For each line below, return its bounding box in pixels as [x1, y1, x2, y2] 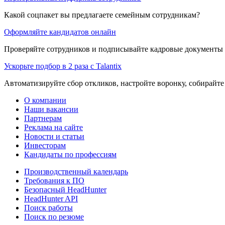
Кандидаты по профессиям [24, 150, 117, 159]
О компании [24, 95, 66, 104]
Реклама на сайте [24, 123, 83, 132]
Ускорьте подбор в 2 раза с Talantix [4, 61, 122, 70]
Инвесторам [24, 141, 66, 150]
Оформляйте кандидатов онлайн [4, 27, 116, 36]
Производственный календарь [24, 167, 128, 176]
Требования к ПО [24, 176, 84, 185]
